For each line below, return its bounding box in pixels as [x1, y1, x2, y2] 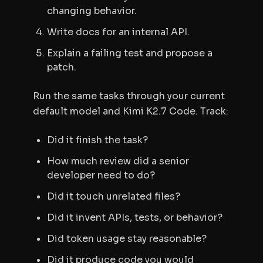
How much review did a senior [47, 155, 189, 167]
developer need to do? [47, 169, 155, 181]
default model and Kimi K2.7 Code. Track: [33, 105, 228, 117]
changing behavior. [47, 5, 137, 17]
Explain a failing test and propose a [47, 47, 213, 59]
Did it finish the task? [47, 134, 148, 146]
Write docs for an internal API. [47, 26, 190, 38]
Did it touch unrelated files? [47, 190, 180, 203]
